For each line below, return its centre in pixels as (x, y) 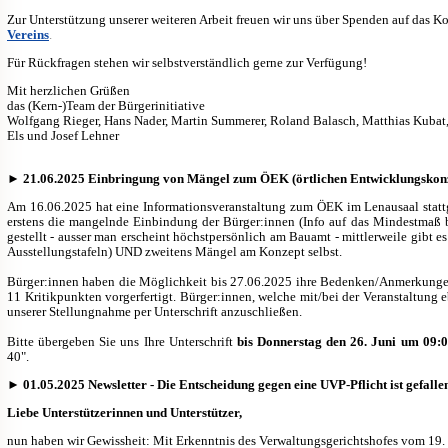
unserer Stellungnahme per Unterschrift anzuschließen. (154, 311)
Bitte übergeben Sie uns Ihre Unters (105, 341)
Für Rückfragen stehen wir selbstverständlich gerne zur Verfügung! (187, 62)
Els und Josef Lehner (63, 135)
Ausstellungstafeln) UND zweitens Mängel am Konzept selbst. (174, 251)
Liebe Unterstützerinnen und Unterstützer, (124, 412)
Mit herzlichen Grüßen (68, 90)
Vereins (28, 34)
